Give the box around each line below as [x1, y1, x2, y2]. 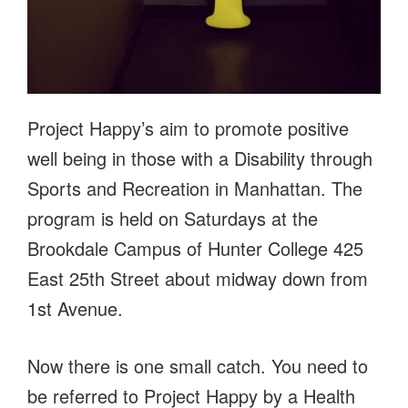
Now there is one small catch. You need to [27, 352, 368, 379]
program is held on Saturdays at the [27, 204, 318, 231]
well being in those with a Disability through [27, 144, 372, 171]
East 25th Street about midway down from [27, 264, 368, 291]
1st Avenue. [27, 294, 123, 321]
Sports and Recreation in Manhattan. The [27, 174, 362, 201]
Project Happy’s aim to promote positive [27, 114, 349, 141]
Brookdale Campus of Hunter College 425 [27, 234, 363, 261]
